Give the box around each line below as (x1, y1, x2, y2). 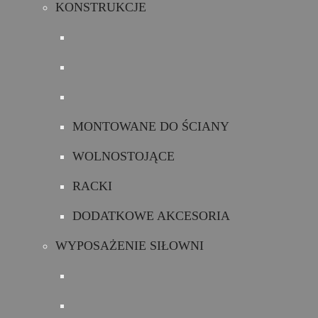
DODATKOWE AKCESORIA (72, 209, 230, 223)
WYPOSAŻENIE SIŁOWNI (55, 238, 204, 253)
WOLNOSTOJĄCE (72, 149, 175, 163)
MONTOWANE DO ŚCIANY (72, 119, 229, 133)
